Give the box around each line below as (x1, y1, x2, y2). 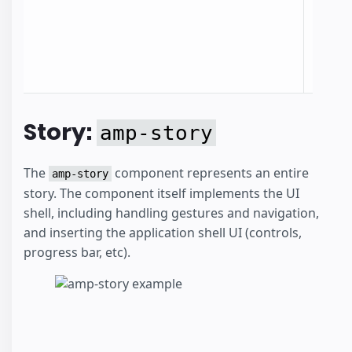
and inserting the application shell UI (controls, (24, 223, 302, 241)
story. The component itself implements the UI (24, 184, 299, 202)
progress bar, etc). (24, 243, 130, 261)
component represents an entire (112, 163, 309, 181)
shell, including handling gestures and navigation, (24, 203, 319, 222)
